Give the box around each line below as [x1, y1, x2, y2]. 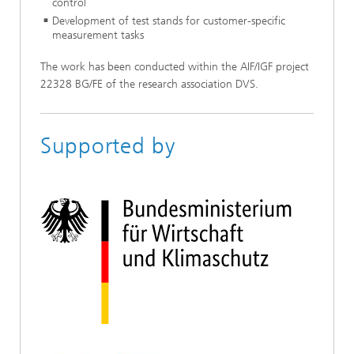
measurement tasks [52, 28, 144, 43]
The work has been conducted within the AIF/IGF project [40, 59, 309, 73]
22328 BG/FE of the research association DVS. [40, 77, 258, 91]
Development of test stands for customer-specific [52, 14, 285, 28]
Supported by [40, 132, 175, 159]
